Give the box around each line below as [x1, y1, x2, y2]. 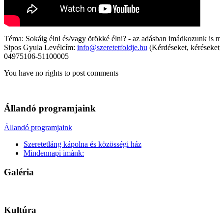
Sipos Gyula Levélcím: [4, 43, 77, 52]
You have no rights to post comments [4, 68, 118, 77]
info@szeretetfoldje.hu [77, 43, 147, 52]
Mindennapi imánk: [24, 149, 84, 158]
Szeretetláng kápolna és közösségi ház [24, 140, 141, 149]
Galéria [4, 166, 34, 177]
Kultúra [4, 205, 36, 216]
